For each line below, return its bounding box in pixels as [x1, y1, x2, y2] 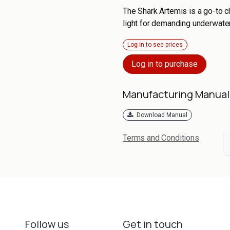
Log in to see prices [127, 41, 183, 48]
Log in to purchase [131, 59, 198, 69]
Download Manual [135, 111, 187, 119]
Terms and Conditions [123, 133, 199, 143]
